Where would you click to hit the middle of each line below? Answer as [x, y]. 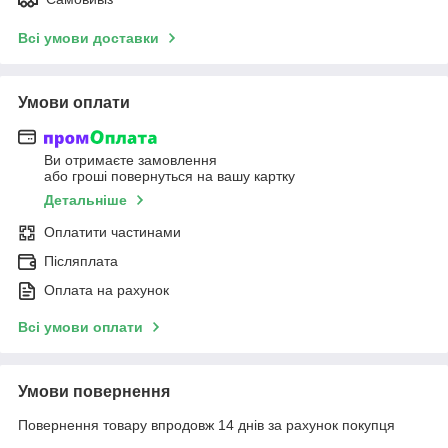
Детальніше [85, 200]
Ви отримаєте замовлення [130, 160]
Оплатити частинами [112, 232]
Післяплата [81, 261]
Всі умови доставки [88, 37]
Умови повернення [94, 392]
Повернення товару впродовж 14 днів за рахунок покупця [206, 425]
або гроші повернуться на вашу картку [169, 176]
